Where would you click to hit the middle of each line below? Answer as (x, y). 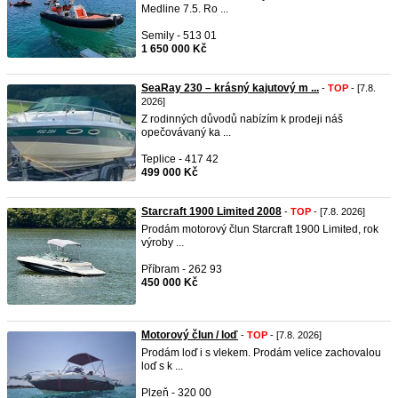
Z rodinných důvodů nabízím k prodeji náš (242, 119)
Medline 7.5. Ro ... (185, 9)
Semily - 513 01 (179, 36)
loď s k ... (162, 366)
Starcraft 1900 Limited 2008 (211, 211)
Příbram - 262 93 (182, 269)
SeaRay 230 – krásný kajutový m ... (230, 88)
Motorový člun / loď (190, 335)
